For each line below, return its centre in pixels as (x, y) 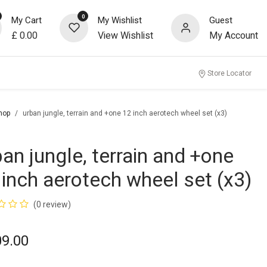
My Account (234, 36)
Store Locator (230, 73)
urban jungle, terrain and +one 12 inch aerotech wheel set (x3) (125, 113)
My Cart (27, 20)
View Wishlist (125, 36)
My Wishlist (120, 20)
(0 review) (52, 204)
